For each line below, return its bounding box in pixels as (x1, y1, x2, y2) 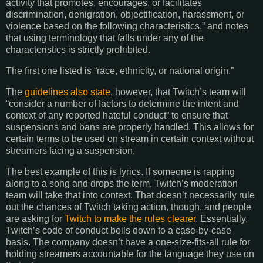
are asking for (6, 213, 65, 224)
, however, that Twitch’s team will (110, 86, 246, 97)
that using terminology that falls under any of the (6, 33, 204, 43)
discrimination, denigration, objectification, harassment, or (6, 9, 244, 20)
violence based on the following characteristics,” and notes (6, 21, 248, 32)
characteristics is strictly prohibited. (6, 45, 150, 55)
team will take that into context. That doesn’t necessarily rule (6, 190, 255, 200)
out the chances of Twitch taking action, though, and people (6, 201, 251, 212)
